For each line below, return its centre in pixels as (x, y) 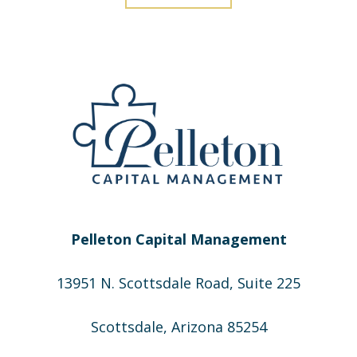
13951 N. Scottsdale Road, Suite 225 (178, 282)
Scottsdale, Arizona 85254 (178, 326)
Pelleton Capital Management (178, 239)
